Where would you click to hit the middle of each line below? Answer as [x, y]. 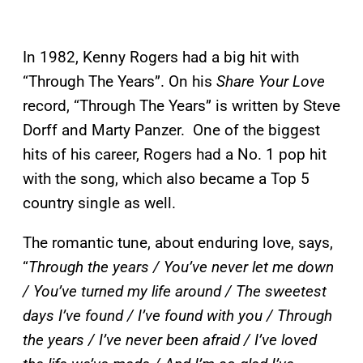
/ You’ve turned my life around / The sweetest [175, 291]
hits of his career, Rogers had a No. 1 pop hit [175, 154]
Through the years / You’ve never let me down [181, 267]
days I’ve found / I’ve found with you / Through [177, 315]
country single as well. [101, 203]
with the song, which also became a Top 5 [166, 178]
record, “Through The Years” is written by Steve [181, 105]
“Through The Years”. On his [120, 81]
